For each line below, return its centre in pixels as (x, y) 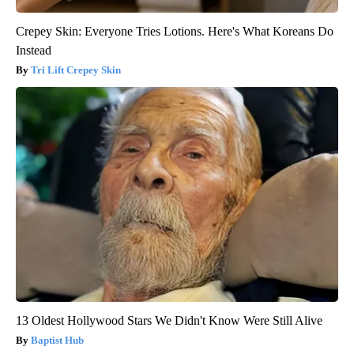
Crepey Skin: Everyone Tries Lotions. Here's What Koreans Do (175, 32)
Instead (34, 51)
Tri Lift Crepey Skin (76, 70)
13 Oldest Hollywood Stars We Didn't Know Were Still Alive (169, 321)
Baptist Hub (57, 341)
